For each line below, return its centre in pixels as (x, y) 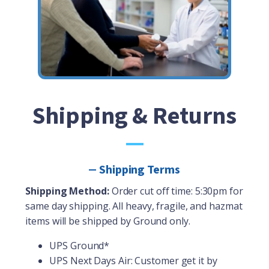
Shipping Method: (68, 191)
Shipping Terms (140, 170)
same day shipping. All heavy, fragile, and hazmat (134, 206)
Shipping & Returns (134, 116)
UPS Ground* (80, 245)
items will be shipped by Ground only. (108, 221)
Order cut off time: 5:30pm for (177, 191)
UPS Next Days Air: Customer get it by (133, 260)
